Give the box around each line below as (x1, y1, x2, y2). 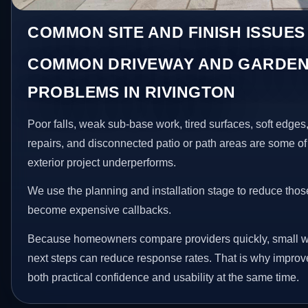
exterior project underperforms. (27, 156, 177, 168)
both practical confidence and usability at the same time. (27, 271, 300, 283)
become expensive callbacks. (27, 204, 172, 217)
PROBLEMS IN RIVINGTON (27, 82, 236, 101)
